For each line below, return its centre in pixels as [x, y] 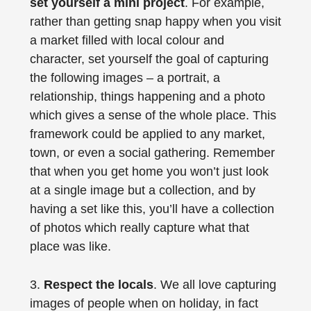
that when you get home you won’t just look [149, 172]
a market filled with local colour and [127, 41]
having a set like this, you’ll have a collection [152, 209]
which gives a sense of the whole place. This [153, 116]
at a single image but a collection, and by [142, 191]
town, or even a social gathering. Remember [152, 153]
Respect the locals [98, 285]
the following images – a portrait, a [125, 78]
